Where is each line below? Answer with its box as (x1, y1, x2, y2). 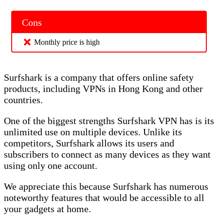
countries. (4, 94, 45, 105)
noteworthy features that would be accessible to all (4, 192, 204, 203)
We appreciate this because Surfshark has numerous (4, 181, 208, 192)
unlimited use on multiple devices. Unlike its (4, 126, 182, 137)
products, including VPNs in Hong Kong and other (4, 83, 203, 94)
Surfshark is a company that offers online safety (4, 72, 194, 83)
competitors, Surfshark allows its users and (4, 137, 174, 148)
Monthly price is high (34, 37, 100, 46)
